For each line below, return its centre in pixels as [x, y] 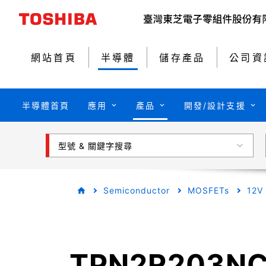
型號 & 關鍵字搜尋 [95, 145]
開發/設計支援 [215, 105]
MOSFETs [208, 191]
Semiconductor [137, 191]
